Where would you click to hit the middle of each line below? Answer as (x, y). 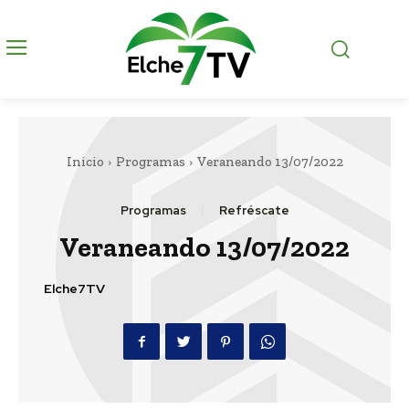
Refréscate (254, 211)
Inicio (85, 162)
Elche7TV (74, 288)
